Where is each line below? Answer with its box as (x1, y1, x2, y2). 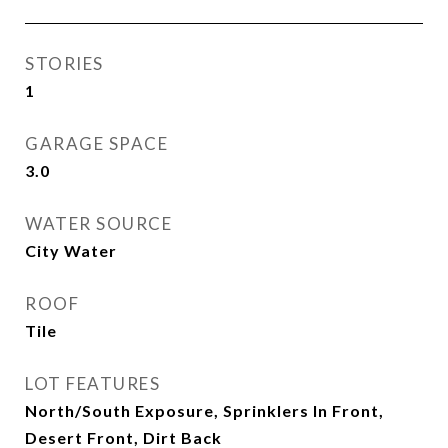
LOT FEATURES (25, 373, 160, 394)
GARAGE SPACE (25, 133, 168, 154)
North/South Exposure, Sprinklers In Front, (25, 401, 384, 420)
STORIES (25, 53, 104, 74)
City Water (25, 241, 117, 260)
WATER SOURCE (25, 213, 172, 234)
